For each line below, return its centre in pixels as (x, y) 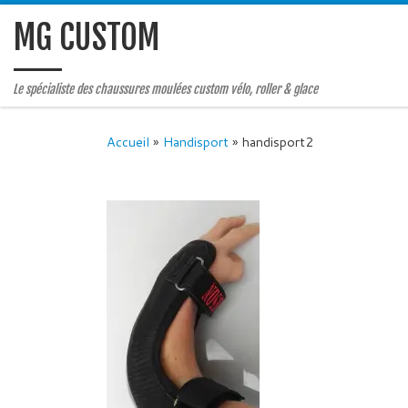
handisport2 (278, 142)
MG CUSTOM (87, 38)
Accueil (128, 142)
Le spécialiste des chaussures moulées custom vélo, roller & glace (166, 89)
